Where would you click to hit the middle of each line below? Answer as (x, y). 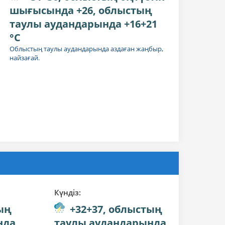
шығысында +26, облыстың (81, 10)
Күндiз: (68, 192)
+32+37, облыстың (116, 209)
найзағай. (25, 58)
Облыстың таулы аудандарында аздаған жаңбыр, (87, 48)
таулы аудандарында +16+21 (84, 24)
